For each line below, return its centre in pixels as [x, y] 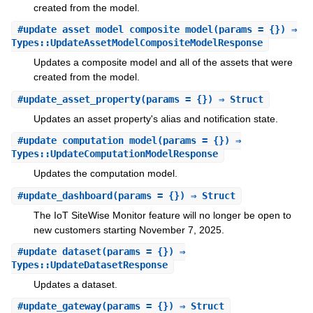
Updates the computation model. [105, 174]
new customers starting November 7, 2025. [129, 230]
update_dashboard [67, 195]
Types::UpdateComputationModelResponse [114, 154]
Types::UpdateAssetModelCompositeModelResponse [137, 43]
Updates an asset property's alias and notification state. [155, 118]
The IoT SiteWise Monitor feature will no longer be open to [162, 215]
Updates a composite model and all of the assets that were [163, 63]
